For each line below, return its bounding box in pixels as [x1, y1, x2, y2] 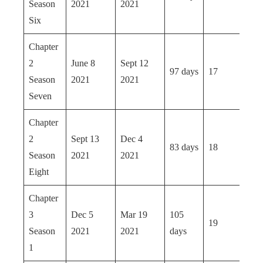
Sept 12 [120, 58, 149, 68]
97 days [170, 66, 198, 76]
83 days [170, 142, 198, 152]
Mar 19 [120, 210, 147, 220]
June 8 [71, 58, 95, 68]
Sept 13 [71, 134, 99, 144]
